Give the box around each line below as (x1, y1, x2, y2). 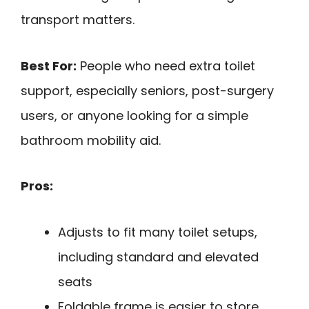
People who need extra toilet (77, 57, 255, 74)
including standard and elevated (58, 248, 259, 266)
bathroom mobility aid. (21, 131, 161, 149)
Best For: (21, 57, 77, 74)
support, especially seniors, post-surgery (21, 81, 274, 99)
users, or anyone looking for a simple (21, 106, 248, 124)
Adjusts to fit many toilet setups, (58, 223, 257, 241)
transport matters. (21, 11, 134, 29)
